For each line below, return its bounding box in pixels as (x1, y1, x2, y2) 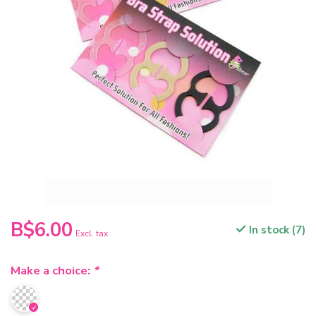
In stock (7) (246, 223, 305, 238)
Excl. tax (75, 228, 108, 240)
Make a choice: (11, 262, 93, 279)
